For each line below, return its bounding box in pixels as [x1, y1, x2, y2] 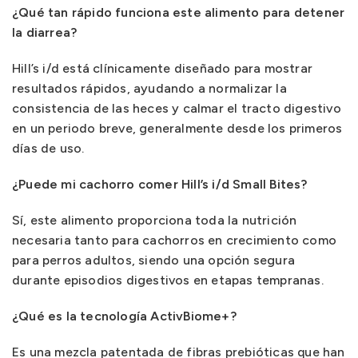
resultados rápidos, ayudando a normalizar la [12, 81, 287, 96]
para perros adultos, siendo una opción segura [12, 253, 296, 268]
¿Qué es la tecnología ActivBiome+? [12, 308, 237, 324]
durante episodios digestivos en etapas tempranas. [12, 272, 324, 288]
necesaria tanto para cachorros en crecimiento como [12, 233, 337, 248]
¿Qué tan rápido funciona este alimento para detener [12, 5, 345, 20]
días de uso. [12, 141, 85, 156]
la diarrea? [12, 25, 78, 40]
